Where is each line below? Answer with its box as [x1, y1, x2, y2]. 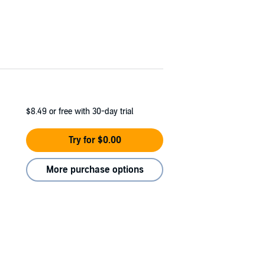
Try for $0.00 [68, 134, 121, 146]
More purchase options [46, 163, 144, 176]
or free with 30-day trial [49, 106, 133, 117]
